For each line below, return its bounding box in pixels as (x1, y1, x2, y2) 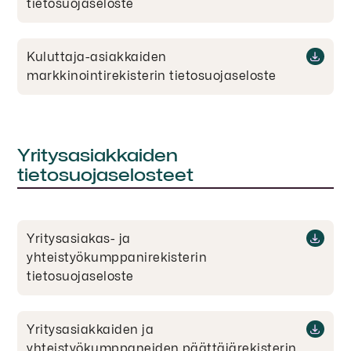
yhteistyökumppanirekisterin (27, 249, 208, 265)
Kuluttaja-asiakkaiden (27, 49, 167, 64)
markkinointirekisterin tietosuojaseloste (27, 67, 277, 83)
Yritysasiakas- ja (27, 230, 131, 246)
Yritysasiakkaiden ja (27, 321, 154, 337)
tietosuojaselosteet (17, 163, 194, 185)
